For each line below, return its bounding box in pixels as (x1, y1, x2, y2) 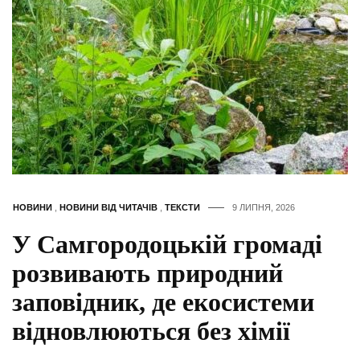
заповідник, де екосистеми (12, 288, 314, 317)
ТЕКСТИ (165, 202, 200, 213)
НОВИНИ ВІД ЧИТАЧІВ (59, 202, 157, 213)
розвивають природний (12, 259, 283, 288)
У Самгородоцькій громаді (12, 230, 322, 260)
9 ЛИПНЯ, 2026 (232, 202, 295, 213)
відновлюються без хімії (12, 317, 290, 346)
